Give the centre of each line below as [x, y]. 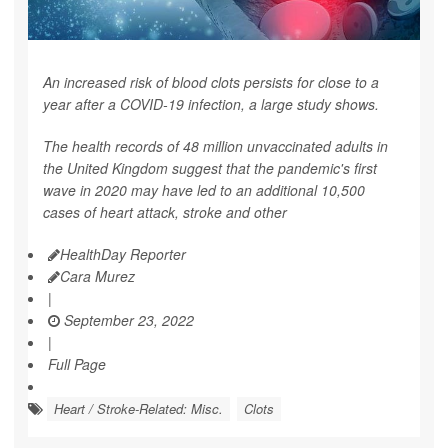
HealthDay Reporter [123, 254]
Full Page [77, 364]
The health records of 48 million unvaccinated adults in [215, 146]
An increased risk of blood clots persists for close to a [211, 82]
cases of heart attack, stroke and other [165, 212]
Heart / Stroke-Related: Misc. [138, 409]
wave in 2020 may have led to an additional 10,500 [204, 190]
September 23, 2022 [127, 320]
